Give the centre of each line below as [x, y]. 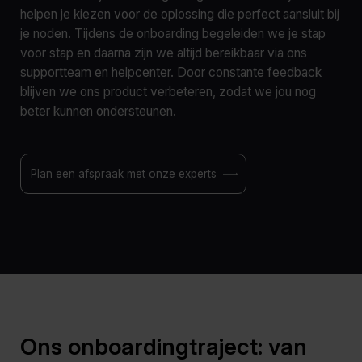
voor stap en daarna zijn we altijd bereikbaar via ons [164, 53]
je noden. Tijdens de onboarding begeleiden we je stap [173, 34]
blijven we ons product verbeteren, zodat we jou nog [168, 92]
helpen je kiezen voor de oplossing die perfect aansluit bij [180, 14]
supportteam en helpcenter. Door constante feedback [171, 72]
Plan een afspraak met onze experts [124, 174]
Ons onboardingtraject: [144, 347]
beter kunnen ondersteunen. [98, 111]
